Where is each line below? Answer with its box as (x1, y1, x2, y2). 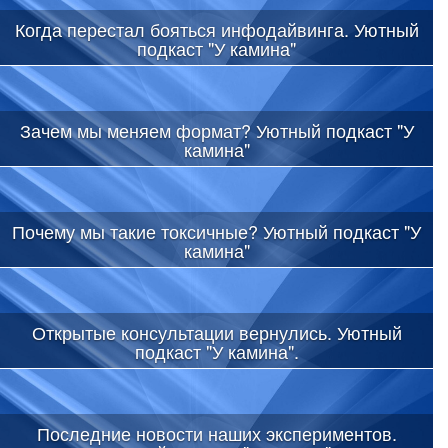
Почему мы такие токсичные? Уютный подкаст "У (12, 217, 421, 244)
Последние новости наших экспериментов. (36, 419, 397, 446)
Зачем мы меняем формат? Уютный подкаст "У (19, 116, 414, 143)
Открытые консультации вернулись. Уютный (31, 318, 402, 345)
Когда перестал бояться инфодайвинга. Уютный (14, 15, 419, 42)
